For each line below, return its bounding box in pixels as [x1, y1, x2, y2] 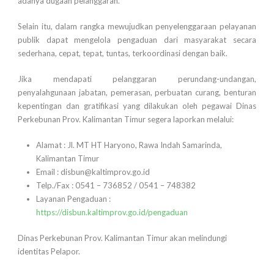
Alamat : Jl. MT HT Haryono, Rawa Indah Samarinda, [36, 140, 222, 150]
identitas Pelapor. [18, 246, 80, 257]
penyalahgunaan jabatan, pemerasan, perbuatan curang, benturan [18, 87, 256, 98]
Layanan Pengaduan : [36, 194, 111, 204]
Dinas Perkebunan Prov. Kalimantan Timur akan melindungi [18, 233, 227, 243]
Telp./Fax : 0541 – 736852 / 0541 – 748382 [36, 180, 196, 191]
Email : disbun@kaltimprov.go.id [36, 167, 150, 177]
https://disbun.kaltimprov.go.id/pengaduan [36, 207, 188, 218]
